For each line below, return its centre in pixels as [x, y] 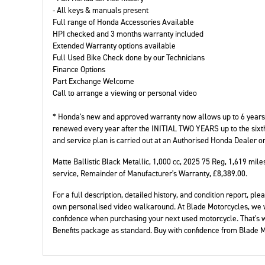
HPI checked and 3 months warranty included [128, 34]
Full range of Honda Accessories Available [123, 22]
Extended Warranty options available [114, 46]
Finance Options [79, 69]
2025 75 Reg [204, 161]
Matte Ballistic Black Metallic [101, 161]
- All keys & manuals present [101, 10]
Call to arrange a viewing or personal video [125, 93]
